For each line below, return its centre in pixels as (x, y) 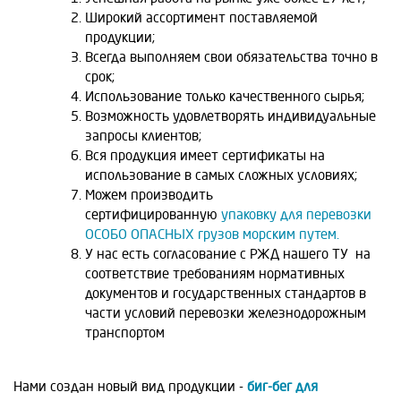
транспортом (125, 333)
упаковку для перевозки (296, 214)
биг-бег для (282, 386)
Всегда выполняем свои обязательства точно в (231, 57)
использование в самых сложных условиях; (221, 175)
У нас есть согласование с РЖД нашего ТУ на (228, 254)
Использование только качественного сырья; (225, 96)
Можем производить (149, 195)
